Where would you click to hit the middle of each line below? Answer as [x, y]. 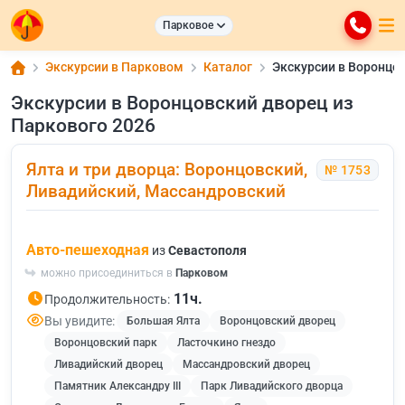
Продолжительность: [107, 299]
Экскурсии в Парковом [114, 67]
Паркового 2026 [83, 125]
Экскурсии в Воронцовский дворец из [182, 103]
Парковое [188, 25]
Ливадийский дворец [108, 364]
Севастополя [207, 250]
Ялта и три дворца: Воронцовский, [167, 170]
